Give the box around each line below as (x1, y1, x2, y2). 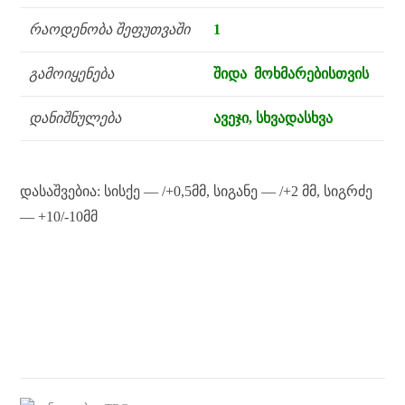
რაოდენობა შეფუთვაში (29, 21, 191, 37)
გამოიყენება (29, 65, 118, 81)
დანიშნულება (29, 109, 122, 126)
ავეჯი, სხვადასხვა (213, 109, 334, 126)
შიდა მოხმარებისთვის (213, 65, 370, 81)
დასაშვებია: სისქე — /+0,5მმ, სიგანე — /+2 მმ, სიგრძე (20, 183, 373, 199)
